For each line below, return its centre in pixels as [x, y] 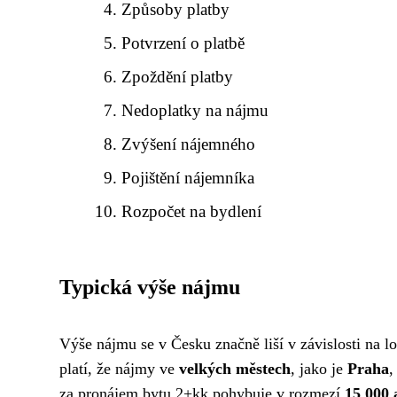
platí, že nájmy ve [119, 369]
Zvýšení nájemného [189, 144]
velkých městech [235, 369]
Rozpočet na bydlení [192, 211]
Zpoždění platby [178, 77]
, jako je [319, 369]
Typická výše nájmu [150, 287]
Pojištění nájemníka [188, 178]
